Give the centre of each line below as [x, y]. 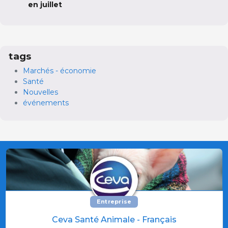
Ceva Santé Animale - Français [114, 219]
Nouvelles [40, 92]
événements [46, 103]
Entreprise [114, 201]
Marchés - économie [60, 70]
